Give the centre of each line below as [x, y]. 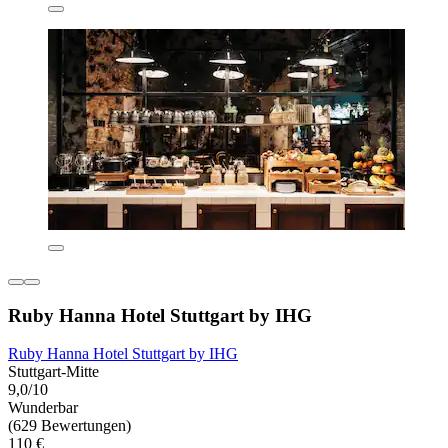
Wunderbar [43, 408]
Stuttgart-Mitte [53, 372]
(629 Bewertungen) [69, 426]
